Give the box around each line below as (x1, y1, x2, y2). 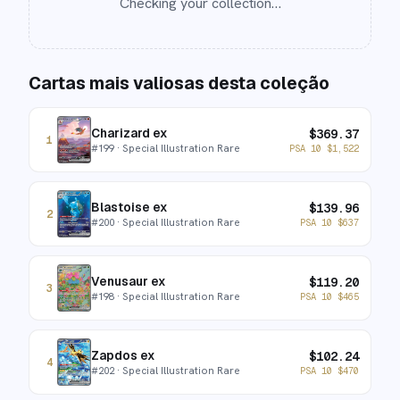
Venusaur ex (91, 273, 165, 289)
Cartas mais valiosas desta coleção (29, 72, 329, 95)
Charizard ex (91, 125, 167, 141)
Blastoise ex (91, 199, 167, 215)
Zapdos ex (91, 347, 154, 363)
